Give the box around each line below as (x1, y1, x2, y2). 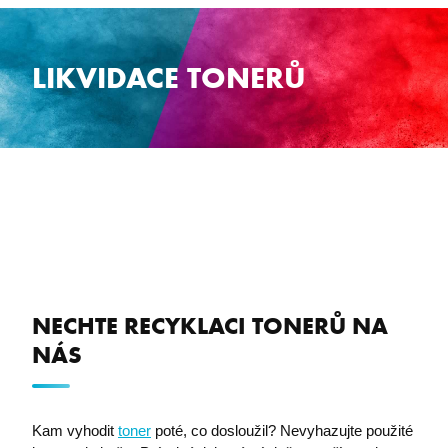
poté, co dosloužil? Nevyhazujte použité (151, 422, 413, 439)
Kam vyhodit (32, 422, 118, 439)
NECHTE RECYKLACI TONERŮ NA (32, 311, 388, 341)
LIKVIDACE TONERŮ (32, 60, 306, 97)
